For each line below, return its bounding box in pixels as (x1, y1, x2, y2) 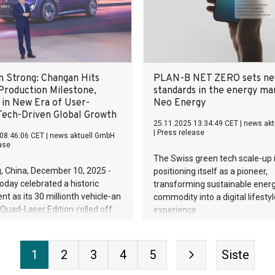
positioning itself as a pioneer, (153, 166, 268, 176)
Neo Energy (153, 97, 206, 109)
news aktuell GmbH (50, 131, 115, 140)
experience (153, 205, 196, 215)
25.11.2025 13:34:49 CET (153, 119, 238, 128)
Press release (157, 128, 204, 137)
